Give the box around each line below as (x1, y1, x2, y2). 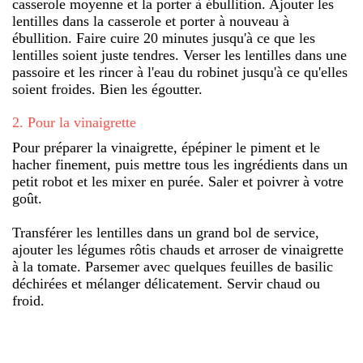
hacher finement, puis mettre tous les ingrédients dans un (12, 156, 348, 173)
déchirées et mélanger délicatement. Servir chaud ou (12, 275, 320, 292)
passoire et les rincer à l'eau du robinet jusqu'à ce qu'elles (12, 63, 348, 80)
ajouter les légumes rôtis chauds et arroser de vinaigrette (12, 241, 344, 258)
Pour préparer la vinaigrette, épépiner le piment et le (12, 139, 320, 156)
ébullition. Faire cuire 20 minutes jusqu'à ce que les (12, 29, 315, 46)
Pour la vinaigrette (28, 113, 136, 130)
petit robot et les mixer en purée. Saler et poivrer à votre (12, 173, 344, 190)
